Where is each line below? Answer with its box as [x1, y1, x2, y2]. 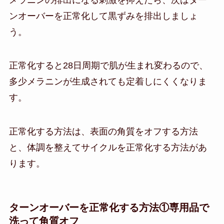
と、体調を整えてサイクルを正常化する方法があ [8, 142, 207, 153]
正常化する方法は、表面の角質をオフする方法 [8, 126, 198, 137]
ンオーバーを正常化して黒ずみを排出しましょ [8, 10, 198, 21]
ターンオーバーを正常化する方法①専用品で [8, 202, 209, 213]
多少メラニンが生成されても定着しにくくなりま [8, 76, 207, 87]
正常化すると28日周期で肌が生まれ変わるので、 [8, 60, 208, 71]
